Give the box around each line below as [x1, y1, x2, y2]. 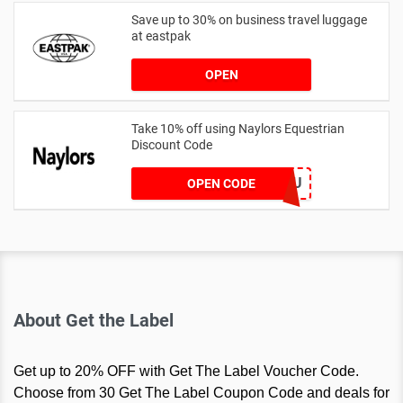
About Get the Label [13, 309, 174, 331]
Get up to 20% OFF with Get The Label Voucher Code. [13, 363, 359, 379]
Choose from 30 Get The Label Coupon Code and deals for [13, 384, 390, 400]
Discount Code [131, 137, 212, 152]
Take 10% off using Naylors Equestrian [131, 121, 345, 136]
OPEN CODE [187, 175, 255, 191]
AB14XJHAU [220, 174, 302, 192]
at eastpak [131, 28, 191, 43]
